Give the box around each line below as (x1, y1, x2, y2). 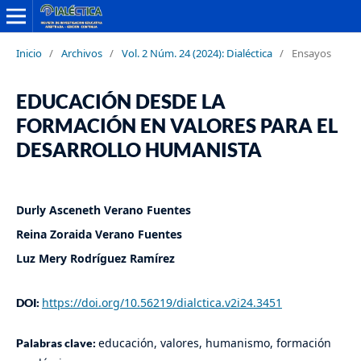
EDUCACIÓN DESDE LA (15, 89, 226, 113)
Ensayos (291, 45, 331, 60)
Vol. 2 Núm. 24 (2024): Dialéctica (121, 45, 272, 60)
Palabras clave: (15, 335, 98, 350)
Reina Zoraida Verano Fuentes (15, 226, 182, 242)
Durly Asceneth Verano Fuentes (15, 201, 191, 218)
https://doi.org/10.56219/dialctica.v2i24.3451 (41, 294, 282, 310)
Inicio (15, 45, 42, 60)
